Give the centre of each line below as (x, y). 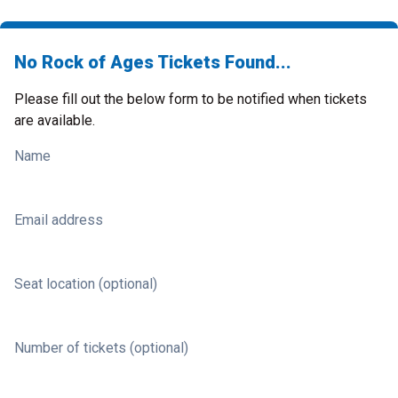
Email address (59, 220)
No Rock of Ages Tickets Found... (153, 62)
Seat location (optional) (86, 284)
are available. (55, 120)
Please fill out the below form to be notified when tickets (191, 99)
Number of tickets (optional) (101, 348)
